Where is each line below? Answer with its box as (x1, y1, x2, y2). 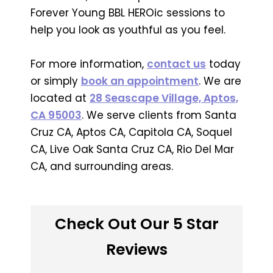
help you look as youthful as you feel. (30, 22, 225, 37)
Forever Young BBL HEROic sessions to (30, 5, 225, 20)
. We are (199, 73, 241, 88)
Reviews (105, 239, 168, 261)
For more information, (30, 56, 147, 71)
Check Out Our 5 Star (54, 213, 219, 235)
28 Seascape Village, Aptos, (90, 90, 238, 105)
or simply (30, 73, 81, 88)
